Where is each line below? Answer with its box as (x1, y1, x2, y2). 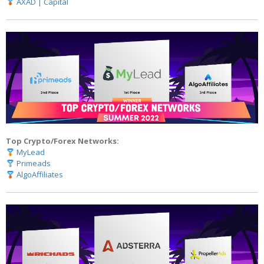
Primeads (16, 158, 51, 169)
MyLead (16, 147, 45, 158)
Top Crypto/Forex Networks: (6, 136, 119, 147)
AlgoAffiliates (16, 169, 63, 180)
